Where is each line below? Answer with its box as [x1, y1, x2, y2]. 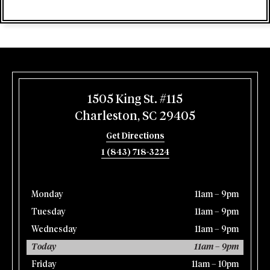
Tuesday [31, 208, 66, 216]
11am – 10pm [192, 260, 239, 269]
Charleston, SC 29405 [75, 110, 195, 122]
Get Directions [105, 132, 165, 140]
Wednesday [31, 225, 77, 234]
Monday [31, 190, 63, 199]
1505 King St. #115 [87, 93, 183, 105]
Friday [31, 260, 57, 269]
